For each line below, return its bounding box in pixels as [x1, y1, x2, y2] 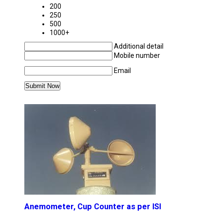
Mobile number [114, 52, 160, 59]
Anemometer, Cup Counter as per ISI [24, 202, 161, 211]
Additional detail [114, 42, 163, 50]
